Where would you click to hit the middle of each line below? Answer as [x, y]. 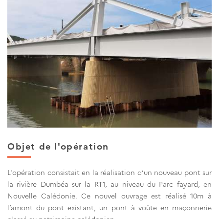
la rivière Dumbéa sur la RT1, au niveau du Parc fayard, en [109, 184]
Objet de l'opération [58, 146]
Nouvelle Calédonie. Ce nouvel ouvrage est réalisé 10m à [109, 196]
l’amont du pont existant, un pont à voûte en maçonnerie [109, 208]
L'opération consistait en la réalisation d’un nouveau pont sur [109, 172]
